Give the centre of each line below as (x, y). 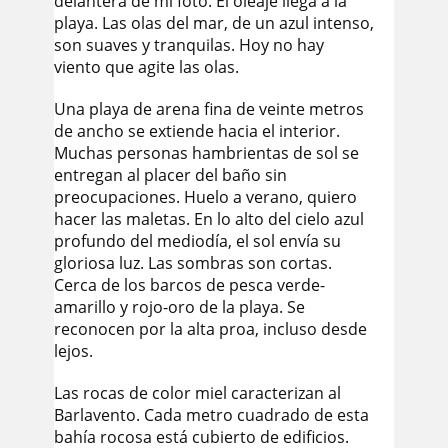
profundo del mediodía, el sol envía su (197, 241)
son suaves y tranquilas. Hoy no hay (189, 45)
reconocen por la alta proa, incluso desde (210, 329)
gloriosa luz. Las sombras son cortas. (193, 263)
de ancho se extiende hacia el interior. (197, 131)
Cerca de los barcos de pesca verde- (189, 285)
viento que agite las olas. (146, 67)
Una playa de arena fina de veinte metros (209, 109)
